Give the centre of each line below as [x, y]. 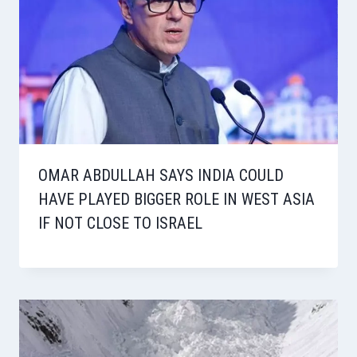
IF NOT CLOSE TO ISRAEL [120, 224]
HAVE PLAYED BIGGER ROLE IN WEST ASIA [177, 200]
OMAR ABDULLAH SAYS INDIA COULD [161, 176]
